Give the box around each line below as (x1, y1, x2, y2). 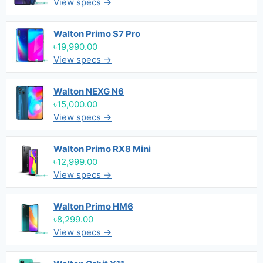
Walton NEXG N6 (53, 86, 124, 97)
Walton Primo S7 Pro (53, 28, 140, 39)
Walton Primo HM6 (53, 201, 133, 212)
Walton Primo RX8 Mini (53, 143, 151, 154)
